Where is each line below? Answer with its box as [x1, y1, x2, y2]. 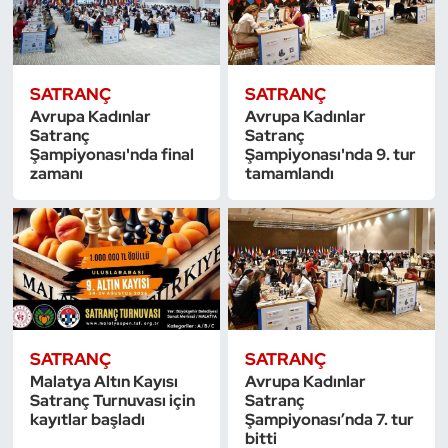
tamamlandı [245, 162, 335, 184]
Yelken [53, 233, 110, 255]
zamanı [29, 162, 83, 184]
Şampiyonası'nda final [29, 143, 194, 165]
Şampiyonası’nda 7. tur [245, 408, 415, 430]
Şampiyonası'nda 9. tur [245, 143, 417, 165]
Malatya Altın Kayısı [29, 370, 178, 392]
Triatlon [53, 29, 118, 51]
